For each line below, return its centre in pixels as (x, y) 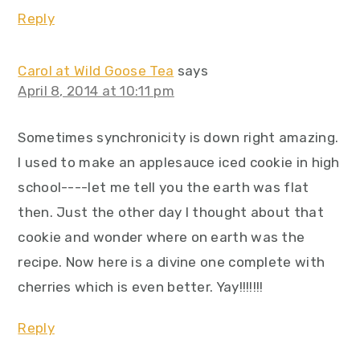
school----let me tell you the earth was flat (164, 188)
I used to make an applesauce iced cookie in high (179, 163)
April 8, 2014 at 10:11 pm (96, 91)
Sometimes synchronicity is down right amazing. (178, 138)
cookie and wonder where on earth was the (162, 237)
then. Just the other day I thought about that (171, 213)
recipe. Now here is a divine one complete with (172, 262)
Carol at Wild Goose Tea (96, 71)
